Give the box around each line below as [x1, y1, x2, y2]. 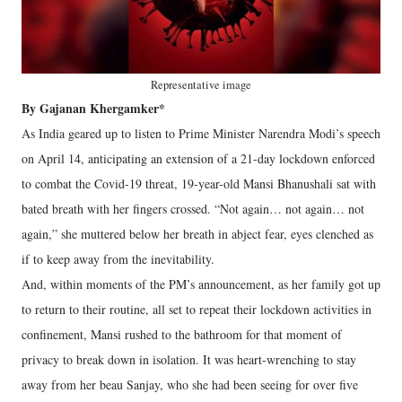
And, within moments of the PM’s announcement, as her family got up [22, 275, 380, 293]
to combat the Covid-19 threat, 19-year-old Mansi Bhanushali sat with [22, 175, 376, 192]
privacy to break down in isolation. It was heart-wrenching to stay [22, 351, 356, 368]
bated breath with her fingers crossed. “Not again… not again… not [22, 200, 364, 217]
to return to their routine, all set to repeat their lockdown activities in [22, 301, 371, 318]
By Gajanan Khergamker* [22, 99, 170, 118]
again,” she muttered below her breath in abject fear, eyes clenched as [22, 225, 373, 242]
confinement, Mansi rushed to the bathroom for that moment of [22, 326, 342, 343]
